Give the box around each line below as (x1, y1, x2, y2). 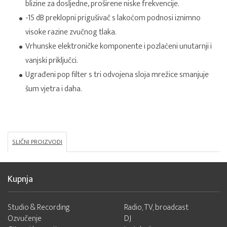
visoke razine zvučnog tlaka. (25, 25, 117, 39)
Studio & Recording (8, 201, 70, 214)
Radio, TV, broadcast (124, 201, 188, 214)
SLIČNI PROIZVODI (12, 136, 62, 147)
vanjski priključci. (25, 54, 78, 67)
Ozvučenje (8, 212, 42, 225)
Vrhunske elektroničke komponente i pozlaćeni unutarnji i (25, 40, 212, 53)
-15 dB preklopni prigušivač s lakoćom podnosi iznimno (25, 11, 201, 25)
